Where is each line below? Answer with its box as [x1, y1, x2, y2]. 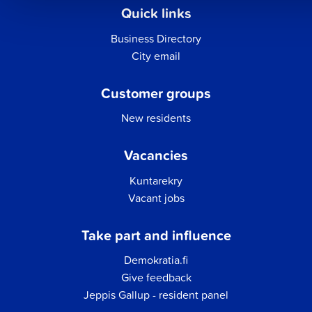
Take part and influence [81, 224, 231, 245]
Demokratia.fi [124, 252, 188, 268]
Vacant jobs [127, 189, 185, 205]
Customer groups [101, 82, 211, 103]
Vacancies [124, 145, 188, 166]
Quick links [120, 3, 192, 24]
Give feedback [120, 270, 192, 286]
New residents [121, 110, 191, 126]
